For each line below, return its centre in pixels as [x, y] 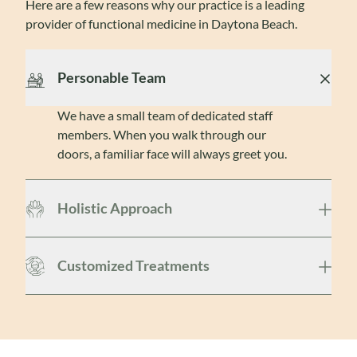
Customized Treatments [133, 265]
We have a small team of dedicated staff [165, 115]
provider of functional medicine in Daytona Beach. [161, 24]
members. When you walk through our [162, 134]
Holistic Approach [115, 208]
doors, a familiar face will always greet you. [172, 153]
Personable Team [112, 77]
